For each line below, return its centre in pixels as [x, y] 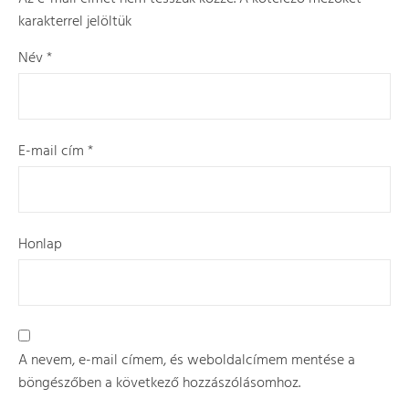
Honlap [40, 245]
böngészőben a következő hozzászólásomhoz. [159, 383]
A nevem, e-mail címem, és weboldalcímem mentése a [187, 361]
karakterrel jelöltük [75, 22]
